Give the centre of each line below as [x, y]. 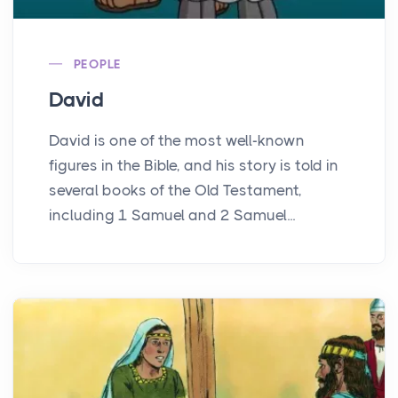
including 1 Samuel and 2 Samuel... [172, 215]
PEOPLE [98, 64]
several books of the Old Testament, [175, 190]
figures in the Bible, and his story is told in [194, 165]
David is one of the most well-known [177, 140]
